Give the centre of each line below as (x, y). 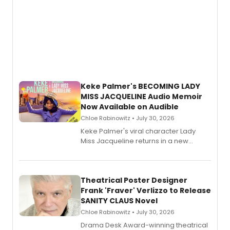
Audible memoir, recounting (127, 151)
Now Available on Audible (130, 107)
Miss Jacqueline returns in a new (135, 141)
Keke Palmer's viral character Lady (138, 131)
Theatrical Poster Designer (134, 180)
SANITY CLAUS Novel (119, 201)
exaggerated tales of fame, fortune (139, 160)
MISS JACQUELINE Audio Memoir (141, 97)
